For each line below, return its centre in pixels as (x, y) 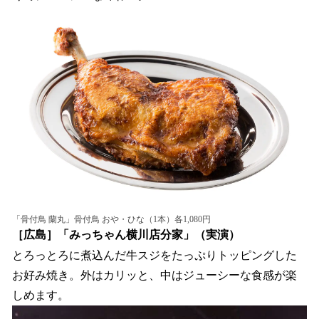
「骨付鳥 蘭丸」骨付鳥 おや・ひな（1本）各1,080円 (111, 220)
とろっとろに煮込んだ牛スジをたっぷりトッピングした (155, 255)
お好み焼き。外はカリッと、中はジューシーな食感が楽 (155, 275)
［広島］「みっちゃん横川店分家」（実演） (126, 235)
